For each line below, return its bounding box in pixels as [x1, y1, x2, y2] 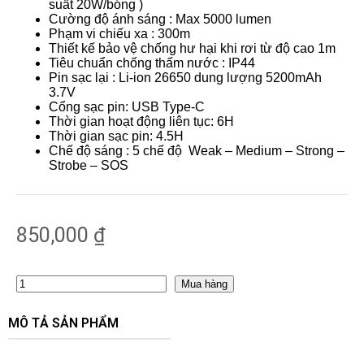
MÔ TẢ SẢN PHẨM [8, 315, 119, 331]
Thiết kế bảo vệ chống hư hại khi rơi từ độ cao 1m [49, 41, 336, 55]
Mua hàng [181, 278, 227, 290]
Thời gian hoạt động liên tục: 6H [49, 115, 234, 128]
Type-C [162, 100, 205, 114]
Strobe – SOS [49, 158, 128, 172]
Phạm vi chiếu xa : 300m [49, 27, 190, 41]
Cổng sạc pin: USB [49, 100, 162, 114]
